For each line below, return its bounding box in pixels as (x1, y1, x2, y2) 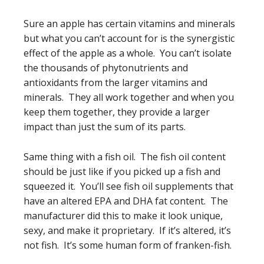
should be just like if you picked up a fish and (24, 165, 220, 178)
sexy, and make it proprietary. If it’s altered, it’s (24, 224, 231, 237)
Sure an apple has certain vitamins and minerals (24, 17, 235, 30)
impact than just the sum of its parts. (24, 120, 186, 133)
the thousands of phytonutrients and (24, 61, 188, 74)
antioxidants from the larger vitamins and (24, 76, 207, 89)
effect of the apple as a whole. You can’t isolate (24, 47, 232, 60)
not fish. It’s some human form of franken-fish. (24, 239, 232, 252)
